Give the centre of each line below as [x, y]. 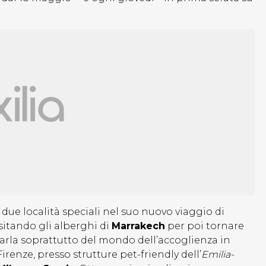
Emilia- [218, 255]
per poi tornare [205, 226]
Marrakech [138, 226]
